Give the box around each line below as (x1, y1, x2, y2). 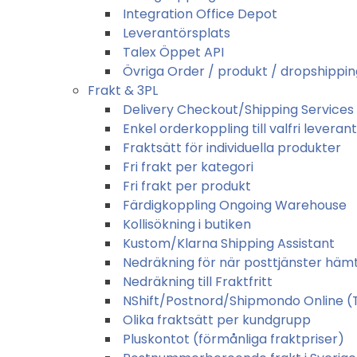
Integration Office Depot (123, 4, 277, 23)
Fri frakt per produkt (123, 176, 251, 195)
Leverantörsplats (123, 23, 230, 42)
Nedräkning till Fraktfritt (123, 272, 273, 291)
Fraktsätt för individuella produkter (123, 138, 341, 157)
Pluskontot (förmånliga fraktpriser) (123, 329, 344, 348)
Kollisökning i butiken (123, 214, 251, 233)
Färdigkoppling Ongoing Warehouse (123, 195, 347, 214)
